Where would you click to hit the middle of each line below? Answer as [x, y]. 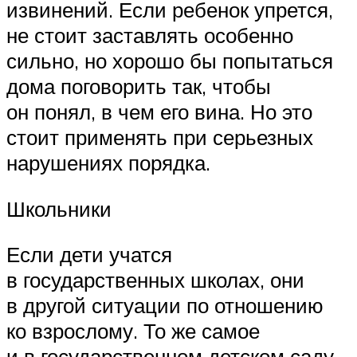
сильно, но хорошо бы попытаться [170, 61]
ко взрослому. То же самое [133, 331]
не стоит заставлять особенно [150, 35]
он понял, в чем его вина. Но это [159, 112]
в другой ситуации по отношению [165, 306]
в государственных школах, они [155, 280]
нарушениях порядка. [108, 163]
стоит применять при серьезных [160, 137]
